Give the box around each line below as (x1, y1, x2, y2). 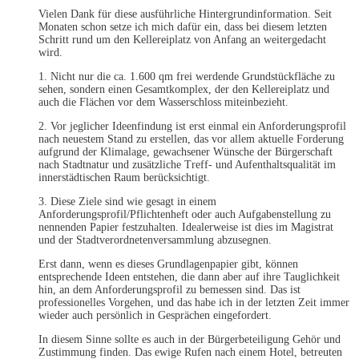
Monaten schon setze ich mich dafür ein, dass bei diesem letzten (38, 21, 327, 34)
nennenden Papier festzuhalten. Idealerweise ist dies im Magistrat (38, 221, 333, 234)
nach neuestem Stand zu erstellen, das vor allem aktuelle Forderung (38, 133, 344, 146)
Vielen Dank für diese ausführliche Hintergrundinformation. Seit (38, 8, 332, 21)
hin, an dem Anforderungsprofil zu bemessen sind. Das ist (38, 284, 301, 296)
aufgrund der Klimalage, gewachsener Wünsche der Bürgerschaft (38, 146, 333, 159)
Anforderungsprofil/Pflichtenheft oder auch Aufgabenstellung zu (38, 208, 331, 221)
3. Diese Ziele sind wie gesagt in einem (38, 196, 216, 208)
